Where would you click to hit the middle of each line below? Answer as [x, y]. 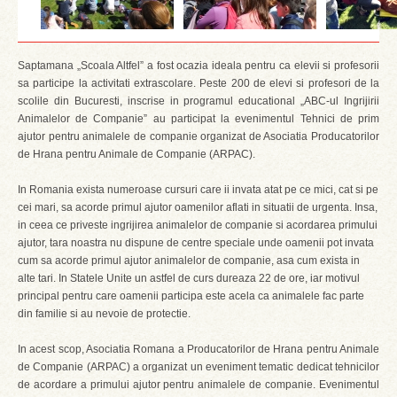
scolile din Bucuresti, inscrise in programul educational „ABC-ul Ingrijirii [198, 101]
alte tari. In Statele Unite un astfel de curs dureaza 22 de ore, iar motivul [189, 278]
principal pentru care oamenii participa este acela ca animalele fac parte [191, 296]
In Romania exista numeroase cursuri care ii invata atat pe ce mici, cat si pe [198, 190]
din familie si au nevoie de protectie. [104, 314]
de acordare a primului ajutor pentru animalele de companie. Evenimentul [198, 385]
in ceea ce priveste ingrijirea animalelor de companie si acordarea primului [198, 225]
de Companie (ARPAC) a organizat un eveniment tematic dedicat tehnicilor [198, 367]
